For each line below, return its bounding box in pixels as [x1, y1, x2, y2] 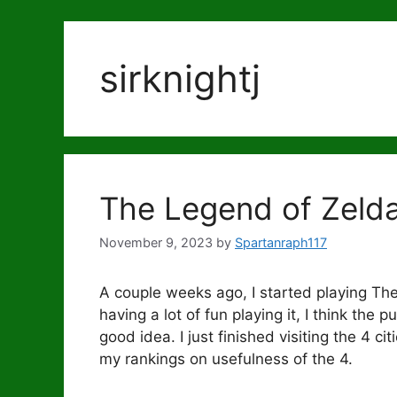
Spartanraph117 [235, 235, 327, 251]
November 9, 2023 [99, 235, 213, 251]
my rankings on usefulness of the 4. [99, 350, 353, 369]
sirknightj [99, 56, 261, 101]
